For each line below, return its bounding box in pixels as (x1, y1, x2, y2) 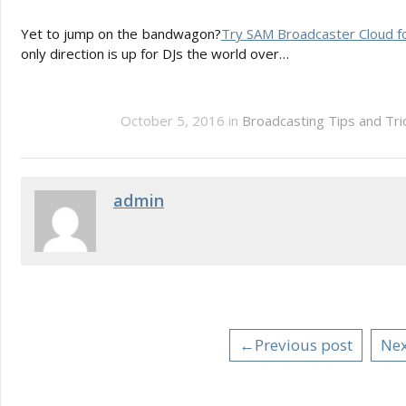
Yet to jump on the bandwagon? (20, 24, 221, 43)
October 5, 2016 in (121, 111, 242, 130)
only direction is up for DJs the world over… (20, 43, 289, 63)
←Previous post (238, 333, 353, 355)
